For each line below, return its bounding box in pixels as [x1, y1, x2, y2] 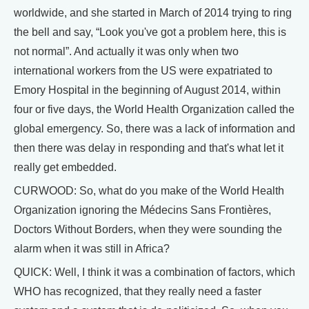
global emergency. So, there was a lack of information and [14, 123, 295, 135]
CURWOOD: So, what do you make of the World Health [14, 185, 284, 197]
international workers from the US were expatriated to [14, 65, 272, 77]
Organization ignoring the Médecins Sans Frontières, [14, 204, 271, 217]
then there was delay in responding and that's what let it [14, 142, 283, 154]
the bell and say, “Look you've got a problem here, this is [14, 26, 286, 39]
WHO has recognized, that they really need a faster [14, 286, 261, 298]
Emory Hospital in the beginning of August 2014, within [14, 84, 281, 97]
